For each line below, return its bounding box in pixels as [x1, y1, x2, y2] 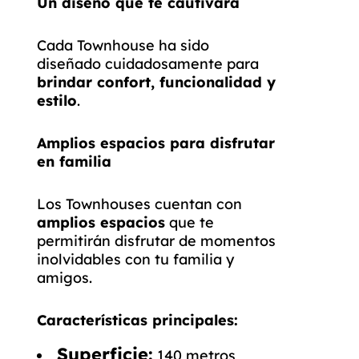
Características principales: [37, 311, 238, 329]
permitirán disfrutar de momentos [37, 232, 276, 250]
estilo [37, 91, 77, 110]
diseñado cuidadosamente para [37, 54, 259, 73]
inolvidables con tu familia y [37, 250, 234, 268]
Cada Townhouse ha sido [37, 36, 209, 54]
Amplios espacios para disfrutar [37, 134, 275, 152]
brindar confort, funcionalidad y [37, 73, 276, 91]
